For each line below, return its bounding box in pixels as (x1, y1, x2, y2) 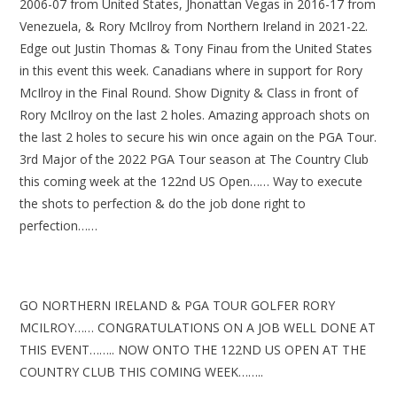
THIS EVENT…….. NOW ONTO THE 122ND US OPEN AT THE (19, 340, 367, 358)
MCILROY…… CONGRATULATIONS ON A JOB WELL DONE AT (19, 318, 377, 336)
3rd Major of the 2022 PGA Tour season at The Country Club (19, 150, 370, 167)
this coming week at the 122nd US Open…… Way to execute (19, 172, 363, 190)
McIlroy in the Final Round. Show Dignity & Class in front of (19, 83, 359, 101)
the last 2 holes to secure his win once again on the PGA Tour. (19, 128, 378, 145)
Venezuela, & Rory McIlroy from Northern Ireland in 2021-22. (19, 17, 369, 35)
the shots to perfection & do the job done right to (19, 194, 307, 212)
